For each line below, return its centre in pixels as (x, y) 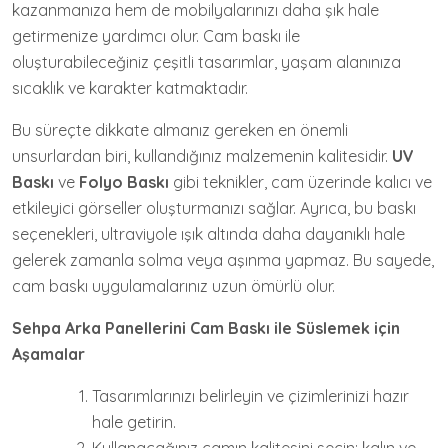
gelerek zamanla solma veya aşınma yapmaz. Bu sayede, (223, 259)
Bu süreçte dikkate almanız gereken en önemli (180, 129)
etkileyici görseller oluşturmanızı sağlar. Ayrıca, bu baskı (214, 207)
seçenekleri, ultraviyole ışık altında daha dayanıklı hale (208, 233)
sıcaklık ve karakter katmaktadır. (130, 87)
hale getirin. (134, 421)
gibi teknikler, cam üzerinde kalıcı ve (300, 181)
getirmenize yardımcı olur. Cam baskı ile (156, 35)
